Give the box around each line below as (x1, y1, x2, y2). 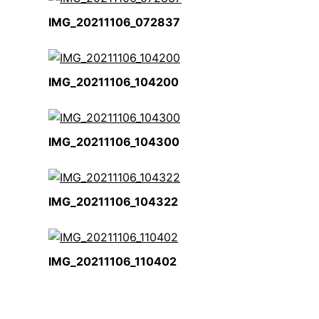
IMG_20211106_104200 (48, 75, 179, 89)
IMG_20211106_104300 (48, 135, 179, 149)
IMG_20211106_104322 (48, 194, 178, 209)
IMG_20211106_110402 (48, 254, 177, 268)
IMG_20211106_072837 (48, 15, 180, 29)
